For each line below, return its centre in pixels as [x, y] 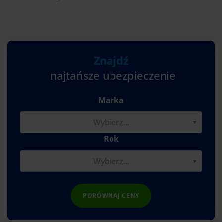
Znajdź [111, 60]
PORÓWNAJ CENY [111, 195]
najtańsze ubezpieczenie [113, 75]
